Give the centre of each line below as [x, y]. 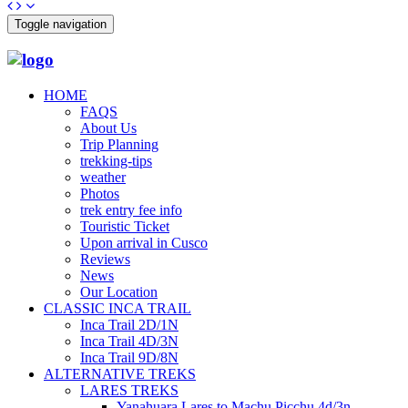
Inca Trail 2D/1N [129, 325]
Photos [100, 194]
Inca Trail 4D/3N [129, 342]
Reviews [105, 260]
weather [103, 178]
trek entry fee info [131, 210]
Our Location [119, 292]
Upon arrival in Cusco [144, 243]
